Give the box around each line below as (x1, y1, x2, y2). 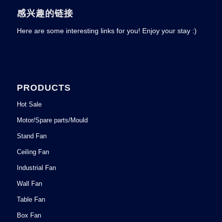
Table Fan (16, 195, 45, 203)
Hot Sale (16, 100, 42, 108)
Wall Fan (16, 179, 42, 187)
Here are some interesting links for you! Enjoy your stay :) (16, 27, 197, 35)
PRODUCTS (16, 82, 71, 93)
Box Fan (16, 211, 41, 219)
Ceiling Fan (16, 148, 49, 156)
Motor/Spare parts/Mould (16, 116, 88, 124)
